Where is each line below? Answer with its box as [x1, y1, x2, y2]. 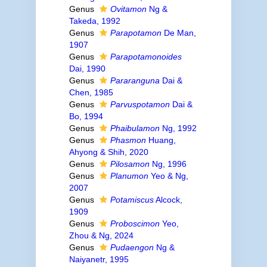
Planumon [110, 171, 148, 181]
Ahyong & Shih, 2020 [69, 147, 148, 157]
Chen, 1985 [69, 88, 113, 97]
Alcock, [153, 195, 182, 204]
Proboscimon [110, 219, 160, 228]
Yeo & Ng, [148, 171, 188, 181]
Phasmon [110, 135, 146, 145]
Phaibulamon [110, 123, 160, 133]
